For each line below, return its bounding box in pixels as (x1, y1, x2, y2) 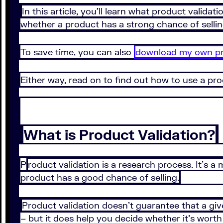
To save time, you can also (20, 46, 134, 58)
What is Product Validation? (23, 126, 216, 143)
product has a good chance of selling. (20, 172, 179, 183)
